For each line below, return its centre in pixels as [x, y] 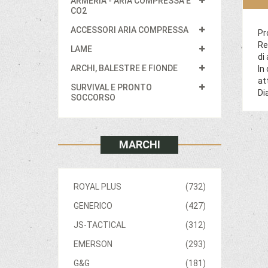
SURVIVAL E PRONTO [111, 87]
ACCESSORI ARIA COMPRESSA [130, 30]
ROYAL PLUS [98, 186]
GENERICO [93, 205]
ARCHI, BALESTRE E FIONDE [124, 68]
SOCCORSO [93, 97]
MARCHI [139, 144]
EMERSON [93, 244]
